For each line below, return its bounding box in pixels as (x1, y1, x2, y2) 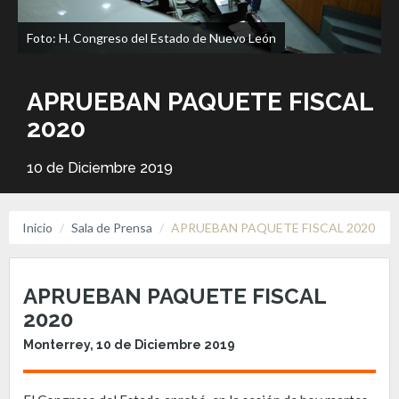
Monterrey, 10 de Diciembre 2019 (23, 337, 235, 352)
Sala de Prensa (71, 220, 152, 235)
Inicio (22, 220, 53, 235)
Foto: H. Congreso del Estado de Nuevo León (27, 30, 276, 45)
